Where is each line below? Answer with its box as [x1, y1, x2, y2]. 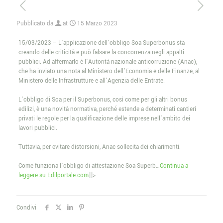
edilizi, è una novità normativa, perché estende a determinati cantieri [18, 105, 196, 113]
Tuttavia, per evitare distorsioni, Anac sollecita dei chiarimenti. [18, 143, 181, 151]
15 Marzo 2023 [77, 19, 117, 28]
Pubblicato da [16, 19, 53, 28]
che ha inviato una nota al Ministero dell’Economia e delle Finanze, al [18, 67, 200, 76]
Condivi [16, 204, 36, 212]
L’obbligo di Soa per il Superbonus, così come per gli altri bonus [18, 96, 187, 104]
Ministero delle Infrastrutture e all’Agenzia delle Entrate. [18, 77, 165, 85]
